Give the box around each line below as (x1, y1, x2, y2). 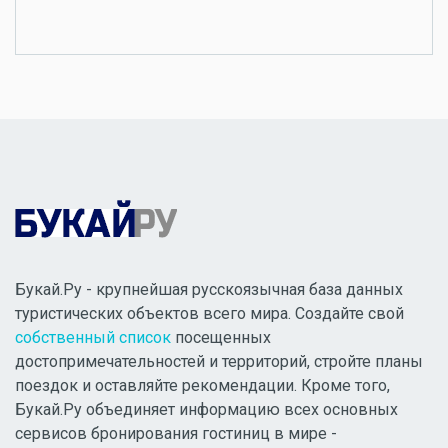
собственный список (15, 327, 171, 347)
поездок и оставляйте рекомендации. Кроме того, (15, 375, 390, 395)
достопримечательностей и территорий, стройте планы (15, 351, 423, 371)
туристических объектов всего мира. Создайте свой (15, 303, 404, 323)
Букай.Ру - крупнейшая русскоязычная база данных (15, 279, 403, 299)
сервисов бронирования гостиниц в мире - (15, 423, 337, 443)
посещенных (171, 327, 271, 347)
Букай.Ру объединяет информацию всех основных (15, 399, 398, 419)
